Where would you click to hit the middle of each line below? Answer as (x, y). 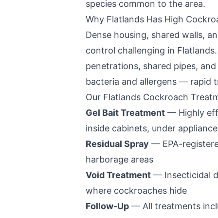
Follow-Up (107, 206)
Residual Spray (117, 144)
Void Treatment (118, 175)
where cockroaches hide (136, 191)
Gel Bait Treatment (125, 113)
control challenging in (131, 50)
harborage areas (119, 159)
